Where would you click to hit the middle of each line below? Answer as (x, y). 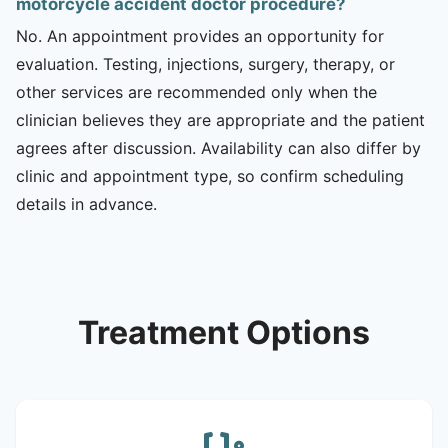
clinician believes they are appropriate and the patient (220, 119)
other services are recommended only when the (196, 91)
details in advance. (86, 203)
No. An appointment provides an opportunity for (200, 35)
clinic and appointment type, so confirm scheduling (210, 175)
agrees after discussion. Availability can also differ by (218, 147)
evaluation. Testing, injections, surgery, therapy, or (205, 63)
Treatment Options (224, 332)
